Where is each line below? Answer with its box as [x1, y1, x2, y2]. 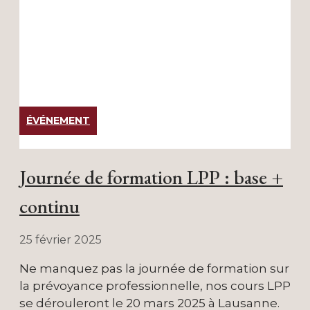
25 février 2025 [19, 232, 102, 246]
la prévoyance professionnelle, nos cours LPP [19, 278, 291, 293]
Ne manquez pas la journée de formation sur [19, 261, 289, 275]
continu [19, 193, 80, 219]
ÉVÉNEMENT [26, 113, 90, 127]
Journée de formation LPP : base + [19, 164, 283, 190]
